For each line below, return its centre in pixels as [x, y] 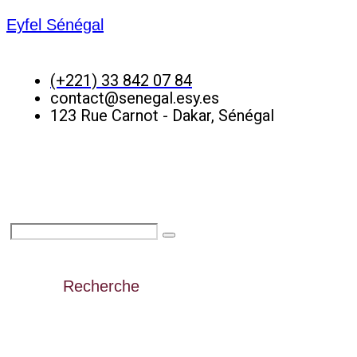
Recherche [101, 286]
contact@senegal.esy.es [135, 98]
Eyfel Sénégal [55, 25]
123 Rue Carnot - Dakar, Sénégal [162, 116]
